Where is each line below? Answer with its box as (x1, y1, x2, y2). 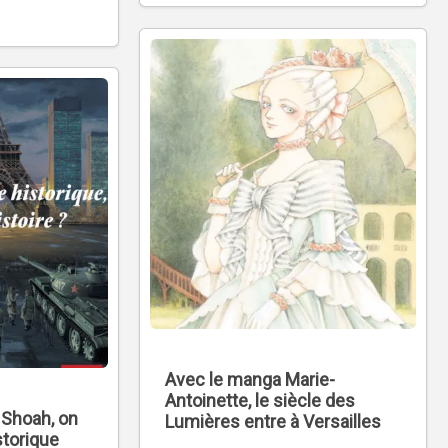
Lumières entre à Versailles (165, 410, 381, 432)
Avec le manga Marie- (165, 368, 335, 390)
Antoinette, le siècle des (165, 389, 355, 411)
